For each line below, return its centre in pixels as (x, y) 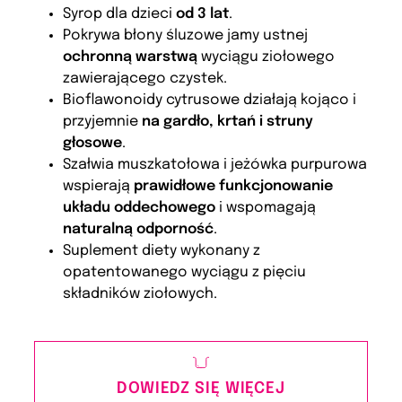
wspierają (99, 186)
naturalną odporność (139, 229)
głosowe (93, 143)
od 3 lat (203, 13)
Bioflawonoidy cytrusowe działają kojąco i (210, 100)
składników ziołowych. (140, 293)
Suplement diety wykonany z (162, 250)
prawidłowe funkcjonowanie (234, 186)
